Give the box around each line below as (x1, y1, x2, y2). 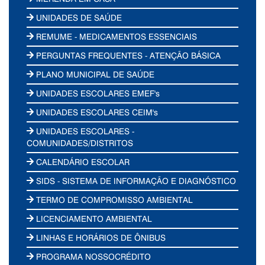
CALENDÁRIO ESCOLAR (34, 156, 130, 167)
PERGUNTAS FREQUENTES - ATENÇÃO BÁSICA (34, 49, 221, 61)
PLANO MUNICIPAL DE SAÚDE (34, 68, 155, 80)
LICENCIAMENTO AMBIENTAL (34, 212, 153, 224)
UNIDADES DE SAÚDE (34, 11, 122, 23)
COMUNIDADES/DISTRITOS (27, 137, 133, 148)
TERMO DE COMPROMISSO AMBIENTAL (34, 193, 193, 205)
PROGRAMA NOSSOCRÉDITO (34, 250, 151, 262)
